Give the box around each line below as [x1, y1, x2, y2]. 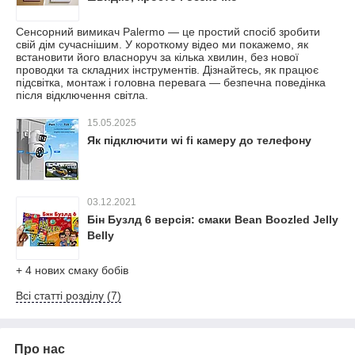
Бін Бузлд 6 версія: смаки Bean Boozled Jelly [87, 213, 338, 226]
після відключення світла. [16, 89, 148, 101]
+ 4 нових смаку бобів [16, 264, 128, 277]
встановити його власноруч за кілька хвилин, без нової [16, 51, 299, 63]
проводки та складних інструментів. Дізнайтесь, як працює [16, 63, 319, 76]
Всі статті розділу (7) [16, 289, 121, 302]
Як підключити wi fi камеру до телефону [87, 134, 311, 147]
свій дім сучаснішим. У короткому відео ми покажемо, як [16, 38, 308, 51]
